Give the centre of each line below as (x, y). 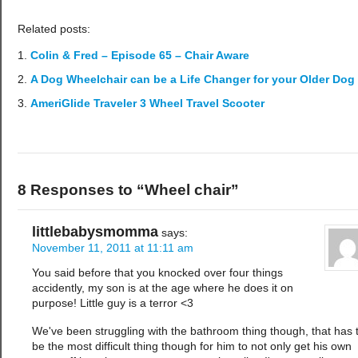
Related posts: (54, 29)
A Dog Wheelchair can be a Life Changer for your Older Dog (193, 80)
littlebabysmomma (95, 232)
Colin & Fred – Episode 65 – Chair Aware (140, 56)
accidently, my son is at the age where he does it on (163, 288)
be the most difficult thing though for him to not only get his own (192, 347)
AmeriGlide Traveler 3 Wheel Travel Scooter (147, 104)
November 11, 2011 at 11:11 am (113, 249)
